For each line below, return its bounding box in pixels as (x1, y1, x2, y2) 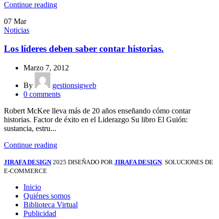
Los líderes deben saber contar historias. (4, 44, 164, 54)
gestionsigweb (52, 81, 96, 90)
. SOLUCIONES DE (162, 158, 213, 166)
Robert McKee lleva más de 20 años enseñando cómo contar (4, 107, 191, 115)
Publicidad (23, 209, 56, 218)
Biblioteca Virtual (23, 200, 78, 209)
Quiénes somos (23, 192, 70, 200)
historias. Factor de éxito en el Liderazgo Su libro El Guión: (4, 115, 188, 124)
